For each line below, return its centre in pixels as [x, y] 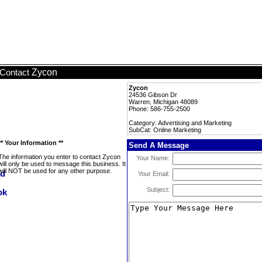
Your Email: [154, 174]
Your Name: [153, 158]
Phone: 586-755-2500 [159, 109]
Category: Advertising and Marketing [180, 123]
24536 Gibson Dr [153, 95]
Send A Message [159, 145]
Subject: [158, 189]
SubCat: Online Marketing [165, 130]
